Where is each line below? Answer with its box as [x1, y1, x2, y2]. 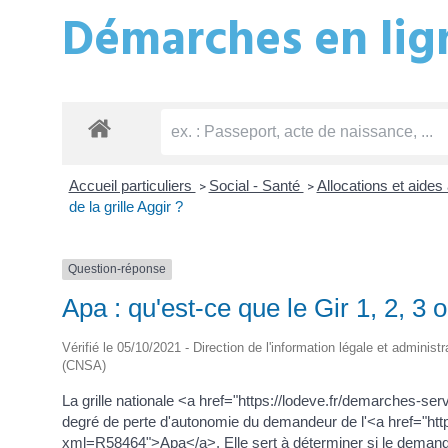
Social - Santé [208, 177, 304, 195]
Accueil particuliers [68, 177, 196, 195]
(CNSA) [62, 357, 106, 373]
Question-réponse [68, 262, 166, 277]
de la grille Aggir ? [68, 198, 183, 216]
